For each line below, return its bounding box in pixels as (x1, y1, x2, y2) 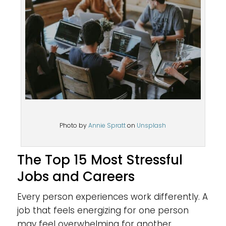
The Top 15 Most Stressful (17, 150, 183, 169)
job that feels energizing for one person (17, 204, 189, 216)
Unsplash (137, 121, 166, 130)
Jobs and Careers (17, 167, 135, 186)
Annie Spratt (88, 121, 126, 130)
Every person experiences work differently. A (17, 190, 208, 203)
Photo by (60, 121, 89, 130)
